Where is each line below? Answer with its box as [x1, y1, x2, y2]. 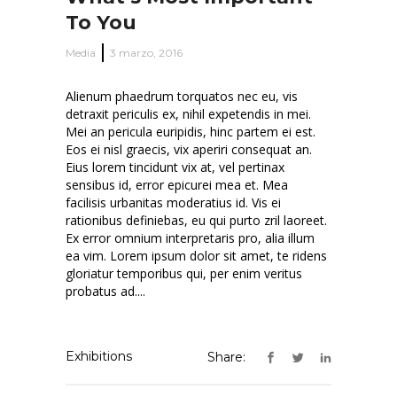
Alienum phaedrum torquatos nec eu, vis [66, 87, 298, 105]
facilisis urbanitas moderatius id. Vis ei [66, 193, 281, 211]
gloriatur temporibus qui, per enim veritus [66, 264, 302, 282]
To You [66, 10, 136, 35]
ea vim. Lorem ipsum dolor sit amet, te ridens [66, 246, 327, 264]
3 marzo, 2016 [110, 45, 183, 59]
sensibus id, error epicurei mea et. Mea [66, 175, 288, 193]
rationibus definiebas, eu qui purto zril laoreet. [66, 211, 327, 229]
